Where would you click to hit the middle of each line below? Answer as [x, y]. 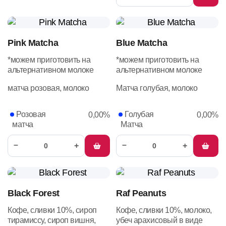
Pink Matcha [33, 43]
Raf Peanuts [141, 193]
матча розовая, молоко [48, 88]
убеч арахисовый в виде [159, 220]
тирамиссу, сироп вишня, [52, 220]
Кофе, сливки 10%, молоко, [164, 210]
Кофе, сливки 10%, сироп [52, 210]
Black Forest [34, 193]
